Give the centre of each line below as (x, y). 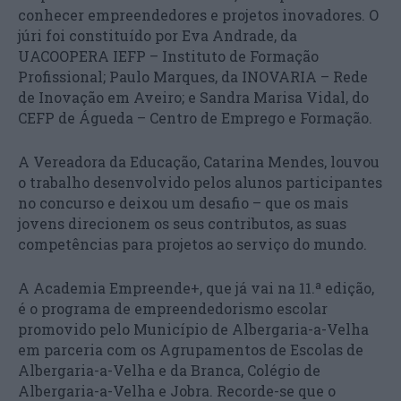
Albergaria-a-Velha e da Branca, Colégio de (169, 370)
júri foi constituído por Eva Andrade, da (158, 35)
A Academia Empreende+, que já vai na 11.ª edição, (196, 288)
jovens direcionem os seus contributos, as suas (182, 223)
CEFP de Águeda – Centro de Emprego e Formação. (195, 118)
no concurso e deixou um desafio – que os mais (183, 203)
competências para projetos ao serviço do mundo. (192, 244)
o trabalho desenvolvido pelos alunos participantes (200, 182)
